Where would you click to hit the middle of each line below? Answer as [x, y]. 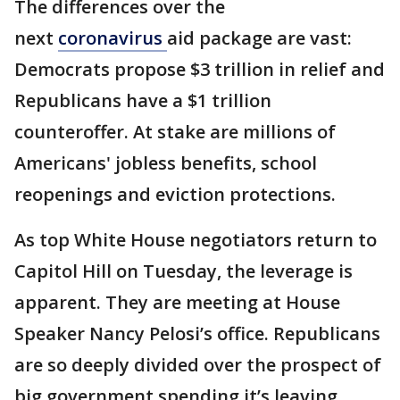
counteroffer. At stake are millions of [175, 132]
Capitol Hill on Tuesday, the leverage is [183, 271]
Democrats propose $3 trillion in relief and [200, 69]
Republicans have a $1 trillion [143, 100]
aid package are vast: [259, 38]
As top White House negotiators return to [196, 240]
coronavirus [112, 38]
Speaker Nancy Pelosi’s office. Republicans [197, 333]
